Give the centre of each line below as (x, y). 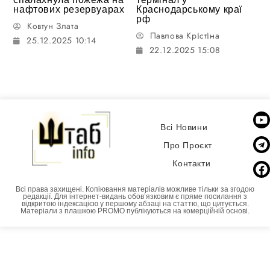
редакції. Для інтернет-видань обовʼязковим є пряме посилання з (135, 196)
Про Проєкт (187, 146)
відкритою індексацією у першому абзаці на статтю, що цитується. (135, 203)
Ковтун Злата (53, 26)
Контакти (192, 164)
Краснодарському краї (190, 9)
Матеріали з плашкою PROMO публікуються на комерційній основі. (135, 211)
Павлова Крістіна (185, 35)
